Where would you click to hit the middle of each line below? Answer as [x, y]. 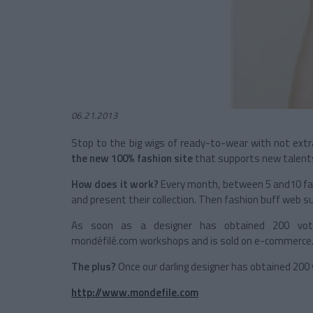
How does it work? [115, 184]
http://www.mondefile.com [135, 293]
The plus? [94, 267]
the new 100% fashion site [132, 159]
